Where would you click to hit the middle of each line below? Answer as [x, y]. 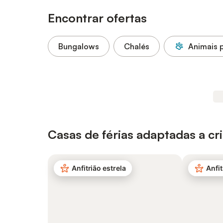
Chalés [137, 46]
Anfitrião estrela [99, 168]
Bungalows [79, 46]
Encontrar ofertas [97, 18]
